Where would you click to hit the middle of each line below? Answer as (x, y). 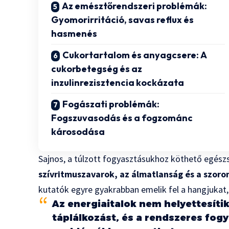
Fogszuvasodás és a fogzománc (122, 118)
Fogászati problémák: (111, 104)
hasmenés (74, 34)
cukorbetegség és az (97, 69)
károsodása (78, 132)
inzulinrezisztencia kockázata (118, 83)
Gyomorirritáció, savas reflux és (123, 20)
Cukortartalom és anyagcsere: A (135, 55)
